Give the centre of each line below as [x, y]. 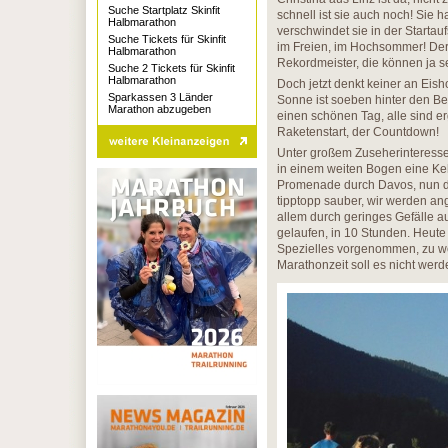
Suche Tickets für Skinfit [167, 39]
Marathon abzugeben [159, 109]
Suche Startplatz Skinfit [164, 10]
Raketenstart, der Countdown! [358, 132]
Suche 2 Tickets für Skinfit [171, 68]
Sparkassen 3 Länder [160, 97]
